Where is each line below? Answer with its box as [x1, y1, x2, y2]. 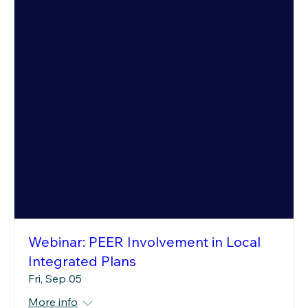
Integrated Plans [28, 252, 136, 270]
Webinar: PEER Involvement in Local [28, 233, 261, 251]
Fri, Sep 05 [28, 272, 82, 286]
